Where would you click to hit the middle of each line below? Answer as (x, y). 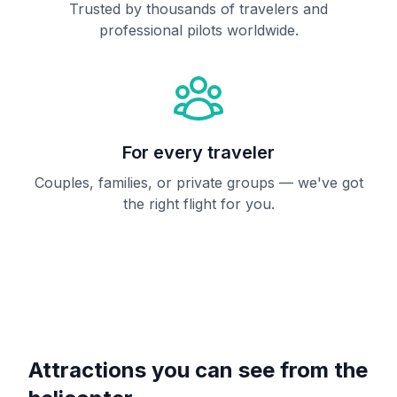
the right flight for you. (198, 204)
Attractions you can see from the (198, 370)
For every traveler (198, 152)
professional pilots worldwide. (198, 30)
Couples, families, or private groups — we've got (198, 183)
